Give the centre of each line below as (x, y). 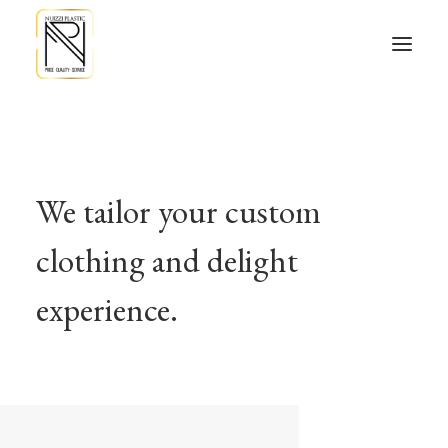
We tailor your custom (178, 211)
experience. (107, 309)
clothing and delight (167, 260)
